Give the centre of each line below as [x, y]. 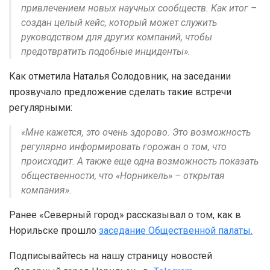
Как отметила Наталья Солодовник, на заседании [120, 76]
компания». [46, 190]
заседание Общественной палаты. [176, 230]
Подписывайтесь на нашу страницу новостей [111, 256]
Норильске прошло [54, 230]
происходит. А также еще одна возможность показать [140, 161]
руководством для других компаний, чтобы [117, 37]
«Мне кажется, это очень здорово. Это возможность [136, 132]
